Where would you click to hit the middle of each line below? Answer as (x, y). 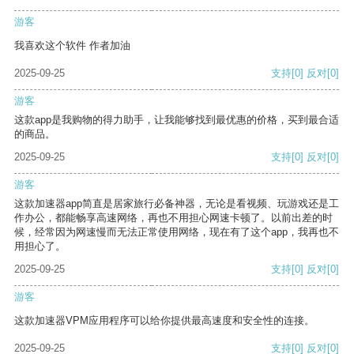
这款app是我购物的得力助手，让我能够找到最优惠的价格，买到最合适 (177, 120)
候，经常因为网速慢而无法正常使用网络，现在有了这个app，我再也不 (177, 232)
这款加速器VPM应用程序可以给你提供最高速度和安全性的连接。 (164, 321)
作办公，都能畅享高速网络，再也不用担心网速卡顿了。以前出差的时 (173, 218)
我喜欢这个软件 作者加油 (72, 46)
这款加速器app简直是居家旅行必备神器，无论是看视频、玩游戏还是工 (177, 204)
